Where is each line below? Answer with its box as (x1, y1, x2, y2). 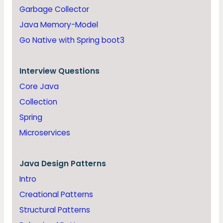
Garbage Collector (19, 4, 90, 15)
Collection (19, 97, 58, 108)
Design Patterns (41, 158, 107, 169)
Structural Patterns (19, 205, 91, 216)
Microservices (19, 127, 71, 138)
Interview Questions (19, 66, 100, 77)
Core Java (19, 81, 59, 92)
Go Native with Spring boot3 (19, 35, 125, 46)
